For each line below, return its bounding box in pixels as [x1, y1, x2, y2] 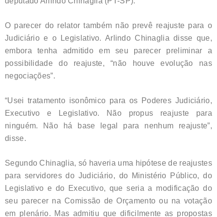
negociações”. [5, 71, 55, 80]
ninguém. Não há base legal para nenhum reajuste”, [5, 121, 212, 130]
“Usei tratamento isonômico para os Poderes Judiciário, [5, 96, 212, 105]
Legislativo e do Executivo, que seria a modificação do [5, 184, 212, 192]
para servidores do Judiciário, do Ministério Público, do [5, 171, 212, 180]
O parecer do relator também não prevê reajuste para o [5, 21, 212, 30]
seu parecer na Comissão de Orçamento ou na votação [5, 196, 212, 205]
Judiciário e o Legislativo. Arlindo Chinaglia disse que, [5, 33, 212, 42]
